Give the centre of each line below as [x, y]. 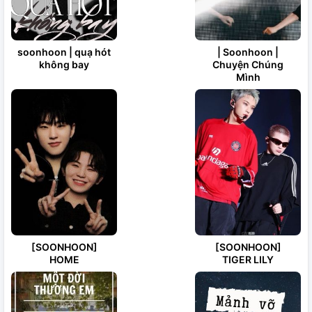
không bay [64, 64]
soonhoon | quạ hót [64, 52]
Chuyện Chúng [248, 64]
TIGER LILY [248, 259]
